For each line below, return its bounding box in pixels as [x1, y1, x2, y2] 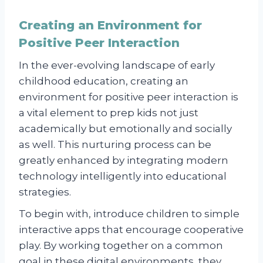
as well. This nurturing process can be [19, 138, 211, 150]
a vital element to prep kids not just [19, 106, 198, 119]
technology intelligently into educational [19, 170, 227, 182]
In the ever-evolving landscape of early [19, 59, 215, 71]
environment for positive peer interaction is [19, 90, 238, 103]
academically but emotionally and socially [19, 122, 232, 134]
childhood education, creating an [19, 75, 188, 87]
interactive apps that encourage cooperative [19, 223, 244, 235]
